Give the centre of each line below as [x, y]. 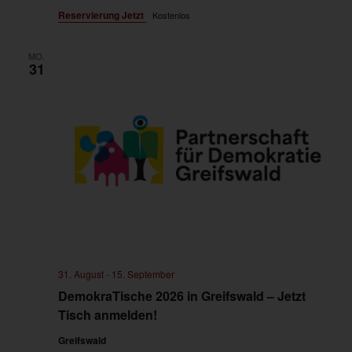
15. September [143, 274]
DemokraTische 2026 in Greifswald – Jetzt [181, 296]
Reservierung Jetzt [102, 15]
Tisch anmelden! [107, 315]
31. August [81, 274]
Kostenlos [171, 15]
